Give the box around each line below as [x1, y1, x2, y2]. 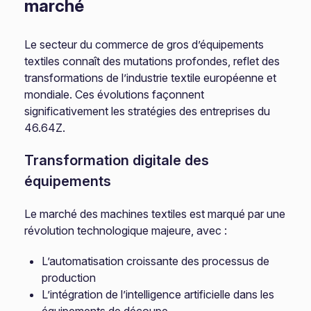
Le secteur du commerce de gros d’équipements [24, 37, 264, 51]
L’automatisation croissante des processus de [42, 254, 270, 268]
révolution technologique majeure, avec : [24, 224, 228, 237]
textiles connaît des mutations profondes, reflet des [24, 54, 280, 68]
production [42, 271, 96, 285]
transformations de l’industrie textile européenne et [24, 71, 277, 85]
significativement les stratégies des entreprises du [24, 104, 271, 118]
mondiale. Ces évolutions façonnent [24, 87, 205, 101]
